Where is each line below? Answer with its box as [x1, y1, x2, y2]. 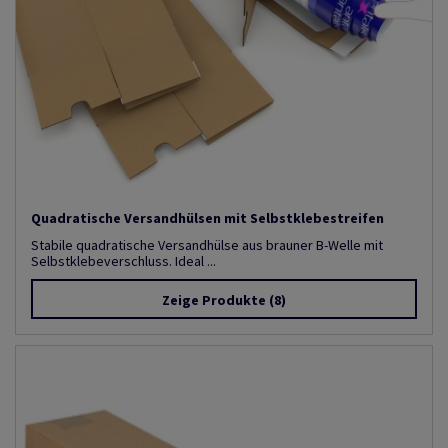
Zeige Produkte [162, 290, 266, 309]
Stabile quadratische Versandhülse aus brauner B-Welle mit [31, 235, 383, 254]
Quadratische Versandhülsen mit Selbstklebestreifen [31, 208, 384, 227]
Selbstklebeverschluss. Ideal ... [31, 251, 216, 270]
